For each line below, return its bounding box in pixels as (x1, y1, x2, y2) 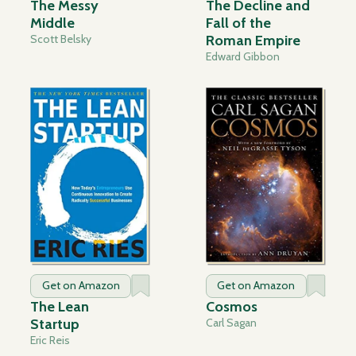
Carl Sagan (205, 315, 257, 331)
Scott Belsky (30, 32, 92, 47)
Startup (30, 315, 80, 334)
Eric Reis (30, 333, 71, 348)
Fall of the (205, 14, 271, 33)
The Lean (30, 298, 90, 316)
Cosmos (205, 298, 257, 316)
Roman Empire (205, 32, 300, 50)
